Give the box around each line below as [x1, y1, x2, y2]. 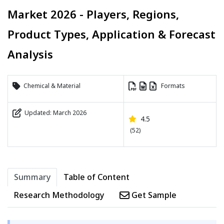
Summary [14, 171, 50, 183]
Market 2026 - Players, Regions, [7, 6, 179, 22]
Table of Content [63, 171, 129, 183]
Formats [156, 81, 185, 90]
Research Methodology [14, 189, 104, 201]
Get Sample [129, 189, 176, 201]
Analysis [7, 46, 53, 62]
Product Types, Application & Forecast [7, 26, 215, 42]
